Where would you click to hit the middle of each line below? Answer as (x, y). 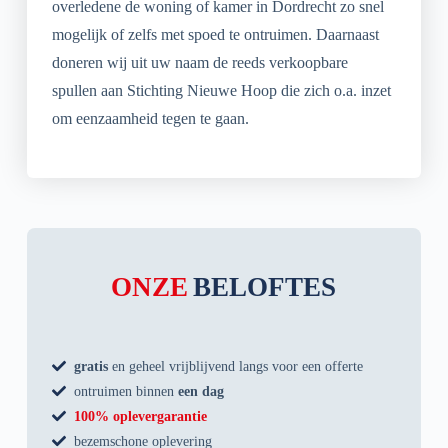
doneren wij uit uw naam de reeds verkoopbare (199, 62)
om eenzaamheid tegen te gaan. (150, 118)
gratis (91, 365)
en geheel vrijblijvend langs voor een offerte (236, 365)
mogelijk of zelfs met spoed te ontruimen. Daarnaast (215, 34)
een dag (201, 390)
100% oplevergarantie (141, 415)
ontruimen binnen (126, 390)
